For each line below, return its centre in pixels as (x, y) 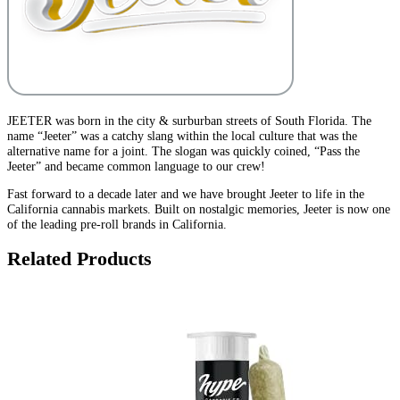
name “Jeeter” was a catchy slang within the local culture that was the (182, 135)
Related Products (79, 259)
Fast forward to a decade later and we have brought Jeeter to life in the (186, 194)
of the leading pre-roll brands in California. (117, 225)
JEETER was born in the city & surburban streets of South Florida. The (189, 120)
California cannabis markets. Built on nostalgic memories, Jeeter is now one (199, 209)
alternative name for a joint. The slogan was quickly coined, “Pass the (183, 150)
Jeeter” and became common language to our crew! (136, 166)
